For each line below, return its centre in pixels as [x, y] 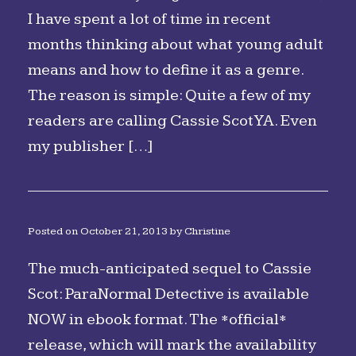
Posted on [58, 231]
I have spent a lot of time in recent [149, 19]
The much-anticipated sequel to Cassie [170, 269]
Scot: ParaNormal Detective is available [168, 294]
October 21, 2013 [124, 231]
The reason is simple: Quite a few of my [169, 95]
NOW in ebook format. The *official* [157, 319]
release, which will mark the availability [172, 345]
